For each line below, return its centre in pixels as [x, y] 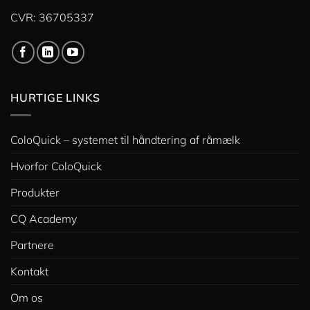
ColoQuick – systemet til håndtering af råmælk [125, 139]
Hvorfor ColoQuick [56, 166]
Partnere [32, 245]
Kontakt [29, 271]
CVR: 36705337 [52, 18]
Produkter [35, 192]
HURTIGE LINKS [55, 98]
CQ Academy [44, 218]
